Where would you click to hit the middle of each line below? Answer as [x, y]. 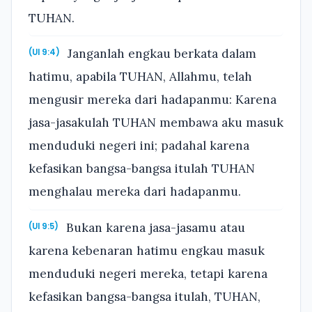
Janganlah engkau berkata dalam [161, 54]
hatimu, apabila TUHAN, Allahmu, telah [140, 77]
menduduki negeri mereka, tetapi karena [148, 273]
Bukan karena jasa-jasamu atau [154, 227]
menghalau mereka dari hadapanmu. [135, 192]
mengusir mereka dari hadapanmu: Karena [153, 100]
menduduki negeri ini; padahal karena [139, 146]
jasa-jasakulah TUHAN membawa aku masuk [156, 123]
